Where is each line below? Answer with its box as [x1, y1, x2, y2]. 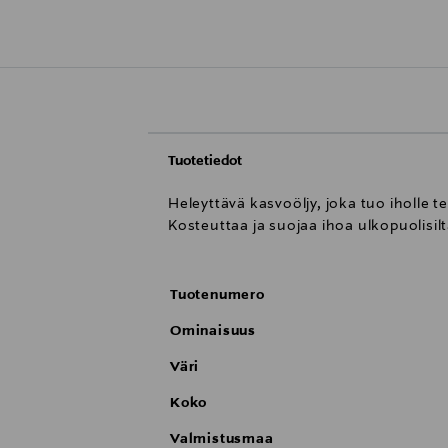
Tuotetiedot [168, 152, 242, 169]
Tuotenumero [170, 286, 265, 303]
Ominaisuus [170, 322, 256, 339]
